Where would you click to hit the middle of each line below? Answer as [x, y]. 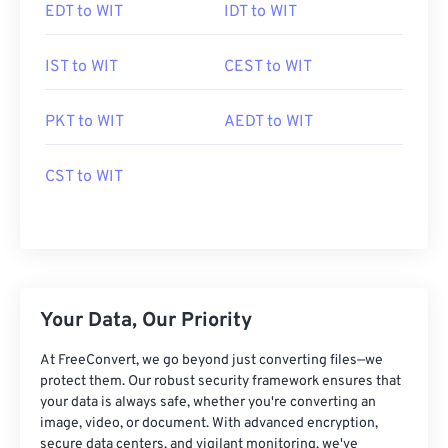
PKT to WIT [84, 122]
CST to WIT [84, 177]
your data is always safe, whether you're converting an [208, 402]
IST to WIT [81, 67]
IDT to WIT [260, 12]
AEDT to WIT [268, 122]
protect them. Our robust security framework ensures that [220, 381]
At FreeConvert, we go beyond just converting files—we [211, 360]
